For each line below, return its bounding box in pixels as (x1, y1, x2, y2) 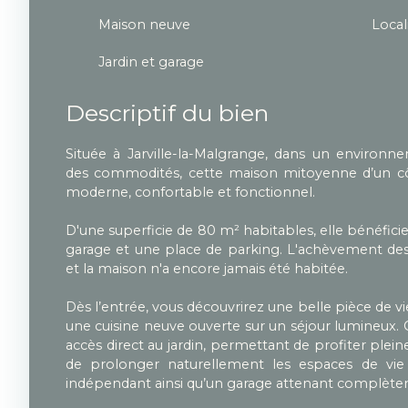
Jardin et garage (98, 53, 204, 70)
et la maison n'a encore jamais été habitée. (66, 260, 348, 277)
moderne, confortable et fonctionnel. (66, 183, 315, 200)
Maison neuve (98, 15, 190, 33)
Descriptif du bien (66, 98, 269, 127)
